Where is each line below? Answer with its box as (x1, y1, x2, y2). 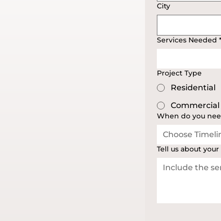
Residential (171, 83, 216, 93)
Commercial (171, 101, 220, 110)
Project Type (157, 69, 202, 78)
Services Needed (157, 36, 217, 45)
